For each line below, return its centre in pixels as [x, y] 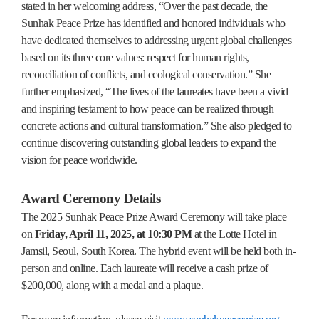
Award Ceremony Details [91, 198]
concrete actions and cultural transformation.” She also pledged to [156, 125]
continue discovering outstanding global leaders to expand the [149, 142]
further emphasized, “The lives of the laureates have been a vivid [155, 91]
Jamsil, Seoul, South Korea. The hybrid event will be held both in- [158, 251]
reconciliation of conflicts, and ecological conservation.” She [146, 74]
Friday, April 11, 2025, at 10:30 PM [113, 234]
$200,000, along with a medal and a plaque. [112, 285]
